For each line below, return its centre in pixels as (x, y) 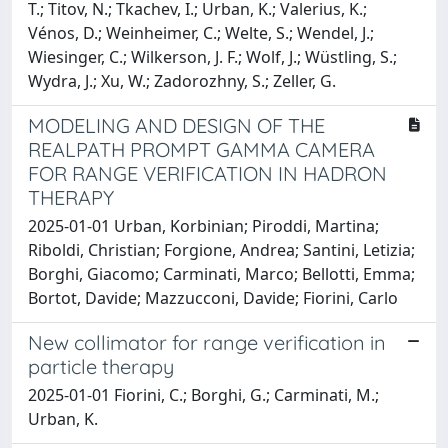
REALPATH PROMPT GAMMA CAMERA (201, 149)
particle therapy (101, 366)
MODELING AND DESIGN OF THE (176, 125)
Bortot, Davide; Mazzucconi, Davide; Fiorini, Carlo (213, 297)
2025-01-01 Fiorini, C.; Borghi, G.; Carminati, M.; (203, 394)
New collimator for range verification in (207, 342)
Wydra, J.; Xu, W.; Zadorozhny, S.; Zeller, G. (182, 80)
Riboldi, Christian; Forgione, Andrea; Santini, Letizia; (221, 249)
